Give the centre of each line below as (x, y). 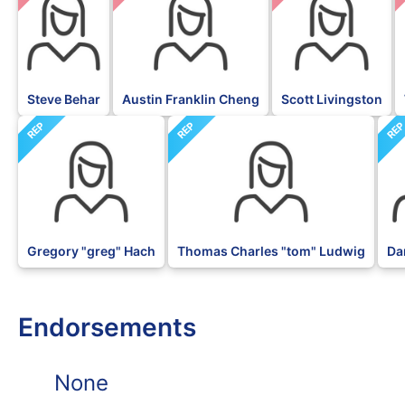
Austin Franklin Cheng (191, 99)
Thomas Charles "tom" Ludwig (271, 251)
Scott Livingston (332, 99)
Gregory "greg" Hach (91, 251)
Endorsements (107, 327)
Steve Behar (64, 99)
